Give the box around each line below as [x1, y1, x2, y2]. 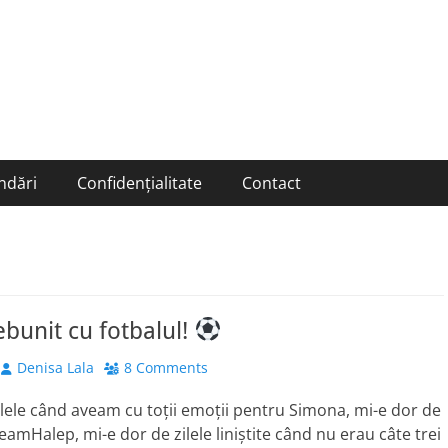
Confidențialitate [77, 172, 202, 194]
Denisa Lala [17, 358, 94, 377]
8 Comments [124, 358, 208, 377]
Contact [242, 172, 301, 194]
